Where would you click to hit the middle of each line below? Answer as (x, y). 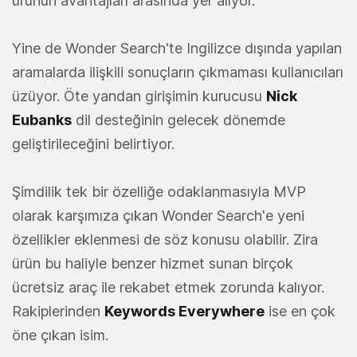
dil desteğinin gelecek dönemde (178, 120)
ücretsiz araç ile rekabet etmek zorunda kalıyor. (168, 287)
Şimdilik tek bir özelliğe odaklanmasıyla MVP (159, 191)
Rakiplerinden (58, 311)
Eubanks (42, 120)
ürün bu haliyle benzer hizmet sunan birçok (153, 263)
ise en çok (300, 311)
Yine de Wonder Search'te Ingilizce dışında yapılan (177, 48)
